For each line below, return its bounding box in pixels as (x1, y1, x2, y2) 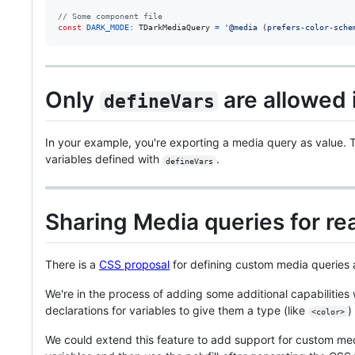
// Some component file (58, 11, 162, 21)
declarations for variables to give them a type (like (45, 303, 308, 318)
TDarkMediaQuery (139, 22, 210, 32)
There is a (45, 258, 99, 272)
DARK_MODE (86, 22, 129, 32)
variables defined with (45, 152, 162, 166)
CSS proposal (99, 258, 170, 272)
